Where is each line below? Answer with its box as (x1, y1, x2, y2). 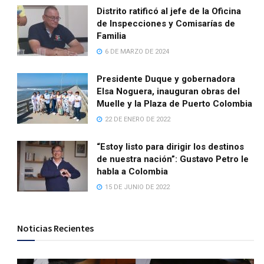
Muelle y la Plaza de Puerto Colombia (97, 98, 253, 110)
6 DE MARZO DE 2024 (103, 48, 170, 56)
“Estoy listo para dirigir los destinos (97, 141, 245, 153)
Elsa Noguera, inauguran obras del (97, 86, 240, 97)
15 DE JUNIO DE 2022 (103, 183, 170, 192)
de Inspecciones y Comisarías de (97, 18, 236, 29)
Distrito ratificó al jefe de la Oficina (97, 6, 242, 17)
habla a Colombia (97, 166, 169, 177)
